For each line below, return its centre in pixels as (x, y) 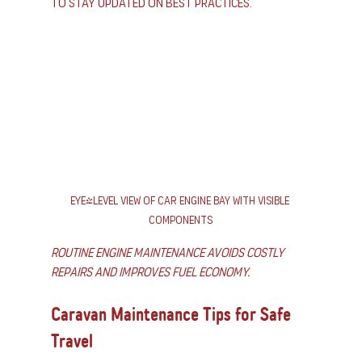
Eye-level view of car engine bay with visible (181, 201)
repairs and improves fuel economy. (150, 272)
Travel (72, 342)
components (181, 221)
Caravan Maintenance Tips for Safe (173, 315)
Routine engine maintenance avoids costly (168, 253)
